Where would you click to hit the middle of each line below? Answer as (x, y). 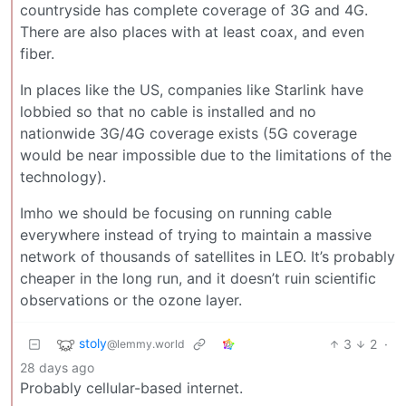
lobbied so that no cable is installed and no (168, 111)
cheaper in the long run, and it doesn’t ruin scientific (198, 278)
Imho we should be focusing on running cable (176, 213)
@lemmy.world (146, 343)
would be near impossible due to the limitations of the (206, 155)
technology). (63, 176)
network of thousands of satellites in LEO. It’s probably (208, 256)
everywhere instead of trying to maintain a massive (196, 234)
